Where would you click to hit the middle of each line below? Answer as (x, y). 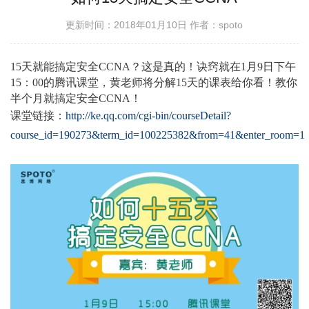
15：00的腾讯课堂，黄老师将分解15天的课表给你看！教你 (154, 83)
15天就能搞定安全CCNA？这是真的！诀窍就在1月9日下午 (153, 67)
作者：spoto (217, 25)
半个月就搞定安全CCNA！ (76, 99)
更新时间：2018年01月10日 (128, 25)
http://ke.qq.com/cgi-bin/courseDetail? (149, 116)
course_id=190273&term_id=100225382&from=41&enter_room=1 (158, 135)
